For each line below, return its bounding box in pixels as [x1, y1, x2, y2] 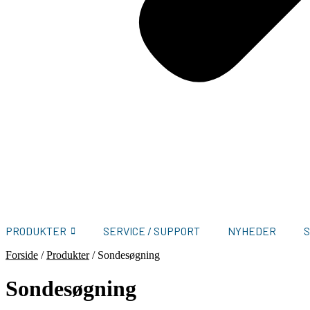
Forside [6, 249, 38, 261]
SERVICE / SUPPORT [103, 224, 200, 237]
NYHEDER [228, 224, 276, 237]
